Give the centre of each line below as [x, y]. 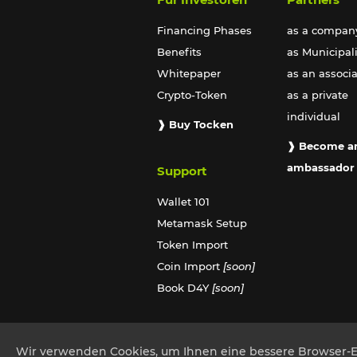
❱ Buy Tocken [195, 124]
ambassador [321, 167]
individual [314, 116]
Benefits [179, 51]
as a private [318, 94]
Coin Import [188, 266]
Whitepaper [189, 73]
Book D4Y [184, 287]
